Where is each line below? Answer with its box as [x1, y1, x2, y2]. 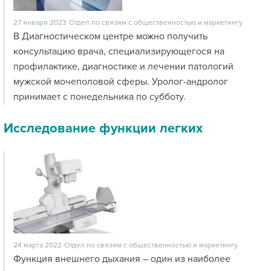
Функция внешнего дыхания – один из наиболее [13, 253, 230, 265]
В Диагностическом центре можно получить [13, 30, 207, 42]
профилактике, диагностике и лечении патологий [13, 60, 233, 73]
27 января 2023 [13, 18, 67, 27]
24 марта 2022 [13, 241, 62, 250]
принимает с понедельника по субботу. [13, 91, 186, 103]
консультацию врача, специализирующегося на [13, 45, 224, 57]
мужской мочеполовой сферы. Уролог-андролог [13, 76, 228, 88]
